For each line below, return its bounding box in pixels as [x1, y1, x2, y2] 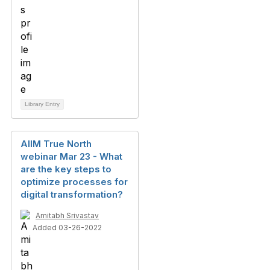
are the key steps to [20, 163, 111, 175]
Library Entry [25, 101, 60, 108]
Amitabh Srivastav [36, 211, 99, 221]
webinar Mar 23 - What [20, 151, 122, 163]
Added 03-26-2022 [33, 223, 102, 233]
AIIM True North [20, 138, 92, 150]
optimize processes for [20, 176, 128, 188]
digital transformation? [20, 189, 123, 201]
